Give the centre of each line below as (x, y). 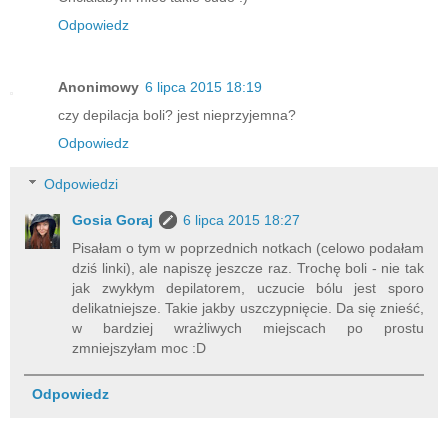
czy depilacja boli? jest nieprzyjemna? (177, 114)
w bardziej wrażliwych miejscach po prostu (248, 328)
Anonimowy (98, 86)
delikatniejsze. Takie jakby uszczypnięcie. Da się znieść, (248, 308)
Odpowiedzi (81, 184)
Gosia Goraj (113, 220)
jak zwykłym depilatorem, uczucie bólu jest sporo (248, 288)
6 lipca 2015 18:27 (242, 220)
